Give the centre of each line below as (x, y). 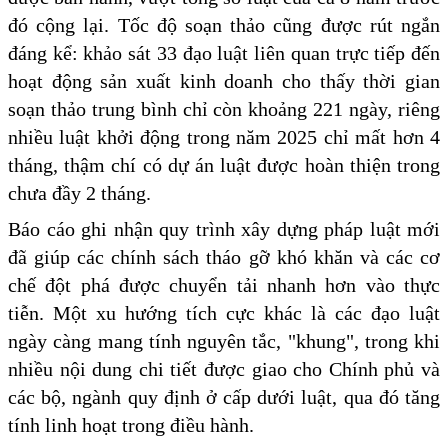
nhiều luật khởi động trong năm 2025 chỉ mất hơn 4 (224, 136)
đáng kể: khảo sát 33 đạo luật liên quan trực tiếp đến (224, 52)
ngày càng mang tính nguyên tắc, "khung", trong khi (224, 340)
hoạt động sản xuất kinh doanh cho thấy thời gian (224, 80)
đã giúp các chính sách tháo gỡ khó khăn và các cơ (224, 256)
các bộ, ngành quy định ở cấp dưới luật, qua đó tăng (224, 396)
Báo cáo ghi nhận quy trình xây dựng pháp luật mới (224, 228)
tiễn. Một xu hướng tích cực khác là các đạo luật (224, 312)
